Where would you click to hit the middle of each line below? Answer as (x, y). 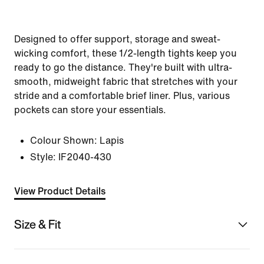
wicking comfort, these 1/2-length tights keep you (126, 53)
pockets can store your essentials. (90, 110)
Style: (43, 157)
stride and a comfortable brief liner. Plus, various (122, 96)
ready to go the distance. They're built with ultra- (123, 67)
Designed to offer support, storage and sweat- (117, 39)
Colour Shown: (64, 141)
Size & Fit (38, 224)
